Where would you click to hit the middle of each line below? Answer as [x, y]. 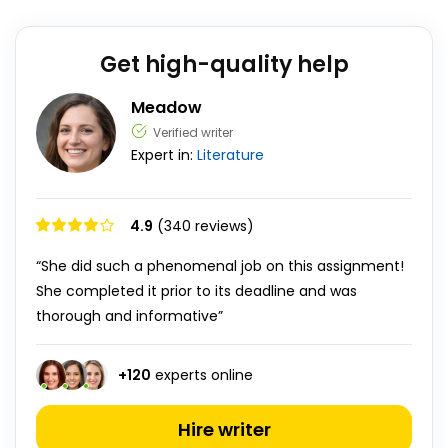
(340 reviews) [205, 226]
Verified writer [193, 132]
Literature [230, 155]
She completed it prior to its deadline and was [196, 291]
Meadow [166, 107]
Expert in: [164, 155]
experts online [202, 374]
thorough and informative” [129, 316]
